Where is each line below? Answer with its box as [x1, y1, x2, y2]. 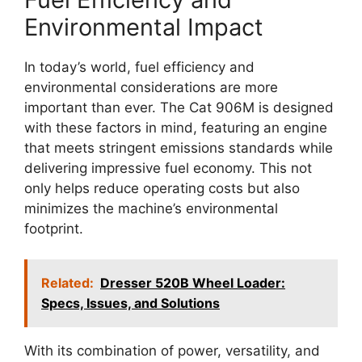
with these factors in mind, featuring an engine [24, 119, 327, 136]
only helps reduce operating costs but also [24, 179, 300, 196]
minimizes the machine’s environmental [24, 200, 278, 217]
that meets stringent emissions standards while [24, 139, 333, 156]
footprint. [24, 220, 83, 237]
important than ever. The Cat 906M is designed [24, 99, 334, 116]
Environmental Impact [24, 12, 263, 41]
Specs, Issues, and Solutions [41, 295, 220, 312]
